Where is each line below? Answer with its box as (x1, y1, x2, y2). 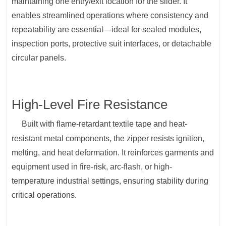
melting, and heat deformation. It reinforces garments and (12, 148, 214, 157)
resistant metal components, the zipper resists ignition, (12, 134, 205, 143)
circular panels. (12, 53, 67, 63)
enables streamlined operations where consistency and (12, 11, 209, 20)
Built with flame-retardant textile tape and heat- (22, 120, 188, 129)
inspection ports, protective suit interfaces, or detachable (12, 39, 212, 48)
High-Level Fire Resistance (12, 97, 168, 112)
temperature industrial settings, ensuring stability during (12, 177, 209, 186)
